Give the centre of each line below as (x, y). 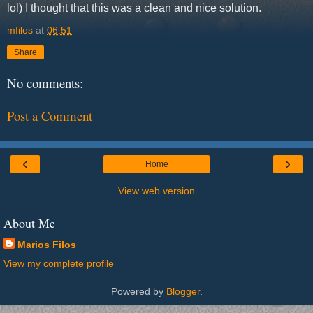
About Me (29, 223)
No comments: (45, 83)
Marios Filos (47, 245)
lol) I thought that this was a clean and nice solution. (134, 8)
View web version (156, 191)
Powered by (138, 292)
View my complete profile (59, 264)
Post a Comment (50, 115)
